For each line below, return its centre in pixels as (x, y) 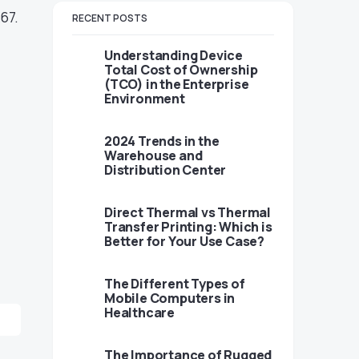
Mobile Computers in (170, 298)
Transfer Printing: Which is (188, 227)
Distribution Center (165, 170)
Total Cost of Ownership (181, 70)
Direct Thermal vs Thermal (188, 212)
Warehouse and (153, 155)
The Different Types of (175, 284)
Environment (145, 99)
